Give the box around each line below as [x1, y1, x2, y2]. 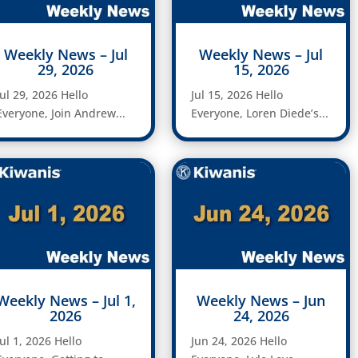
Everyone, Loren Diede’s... [191, 105, 329, 121]
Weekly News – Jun [197, 290, 326, 310]
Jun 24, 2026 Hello [191, 332, 288, 348]
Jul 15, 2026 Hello [191, 87, 284, 103]
